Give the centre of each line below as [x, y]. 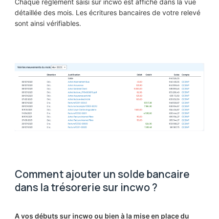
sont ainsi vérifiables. [48, 23]
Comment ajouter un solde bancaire [102, 174]
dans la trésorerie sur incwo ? [86, 187]
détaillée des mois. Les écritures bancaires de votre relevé [108, 12]
